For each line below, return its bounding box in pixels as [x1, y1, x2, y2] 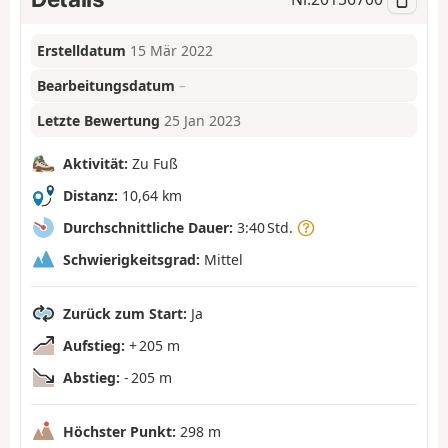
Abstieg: [63, 367, 120, 387]
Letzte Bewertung [37, 110, 161, 130]
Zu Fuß [128, 153, 178, 173]
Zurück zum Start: [63, 303, 187, 323]
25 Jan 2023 [164, 110, 242, 130]
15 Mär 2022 [130, 41, 214, 61]
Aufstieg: [63, 335, 125, 355]
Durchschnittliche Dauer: [63, 217, 233, 237]
